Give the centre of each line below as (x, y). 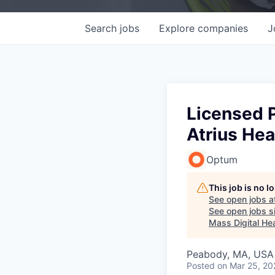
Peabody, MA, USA (230, 254)
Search (102, 28)
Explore (178, 28)
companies (223, 28)
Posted (201, 265)
